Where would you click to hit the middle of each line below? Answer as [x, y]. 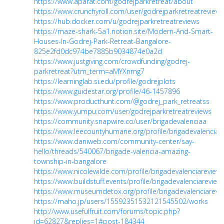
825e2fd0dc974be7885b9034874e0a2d [98, 51]
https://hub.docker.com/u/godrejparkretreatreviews [117, 21]
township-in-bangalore [70, 161]
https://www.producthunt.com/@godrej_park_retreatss [122, 101]
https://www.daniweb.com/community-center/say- [114, 141]
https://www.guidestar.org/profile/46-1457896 [107, 91]
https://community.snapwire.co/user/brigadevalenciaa [120, 121]
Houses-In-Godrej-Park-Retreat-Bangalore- [102, 41]
